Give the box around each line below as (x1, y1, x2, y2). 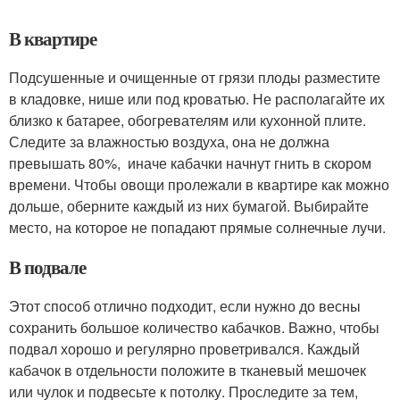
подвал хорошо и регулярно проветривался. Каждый (9, 338, 360, 360)
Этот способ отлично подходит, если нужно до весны (9, 296, 361, 317)
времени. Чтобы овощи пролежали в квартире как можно (9, 174, 389, 196)
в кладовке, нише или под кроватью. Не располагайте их (9, 88, 385, 110)
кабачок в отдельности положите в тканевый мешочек (9, 360, 366, 381)
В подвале (9, 254, 86, 281)
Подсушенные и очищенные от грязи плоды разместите (9, 67, 380, 88)
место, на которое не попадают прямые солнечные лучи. (9, 217, 386, 238)
